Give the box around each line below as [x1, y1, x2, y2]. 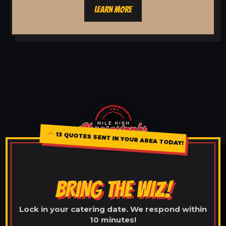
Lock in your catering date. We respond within [19, 204, 207, 214]
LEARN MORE [94, 4, 132, 14]
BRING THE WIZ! [55, 177, 171, 201]
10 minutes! [90, 214, 136, 224]
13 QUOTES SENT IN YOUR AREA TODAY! [52, 130, 188, 147]
